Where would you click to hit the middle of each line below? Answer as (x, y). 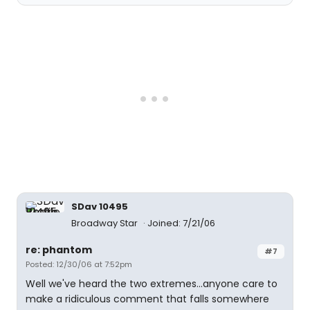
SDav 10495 (100, 207)
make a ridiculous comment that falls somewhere (147, 299)
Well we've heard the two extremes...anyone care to (152, 284)
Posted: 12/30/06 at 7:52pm (79, 264)
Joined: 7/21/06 (181, 223)
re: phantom (59, 250)
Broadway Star (106, 223)
